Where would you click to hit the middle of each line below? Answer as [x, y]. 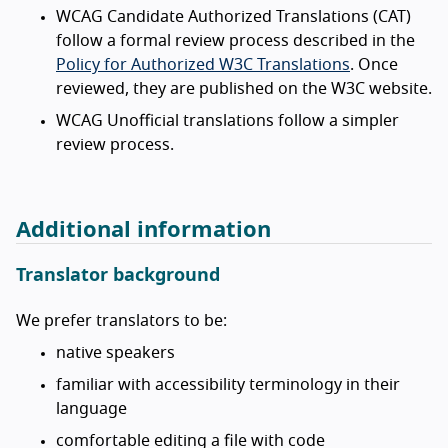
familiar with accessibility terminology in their [228, 384]
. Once [374, 64]
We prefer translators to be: [121, 320]
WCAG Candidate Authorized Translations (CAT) [233, 16]
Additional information [143, 229]
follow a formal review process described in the [235, 40]
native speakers [115, 352]
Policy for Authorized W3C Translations [203, 64]
